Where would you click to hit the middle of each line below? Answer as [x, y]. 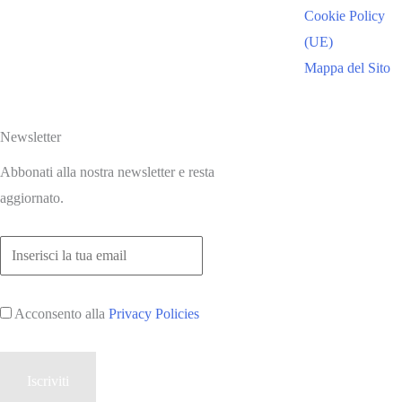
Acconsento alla [60, 314]
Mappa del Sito [348, 68]
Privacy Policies [154, 314]
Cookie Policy [345, 16]
